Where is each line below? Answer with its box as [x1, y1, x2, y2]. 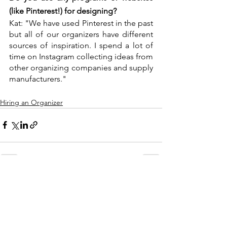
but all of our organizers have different [9, 29, 153, 39]
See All [140, 177, 162, 187]
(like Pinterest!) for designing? [9, 6, 117, 16]
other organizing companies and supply [9, 62, 153, 72]
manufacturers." [9, 73, 66, 84]
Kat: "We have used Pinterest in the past [9, 18, 153, 28]
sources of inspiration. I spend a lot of [9, 40, 153, 50]
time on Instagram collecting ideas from [9, 51, 153, 61]
